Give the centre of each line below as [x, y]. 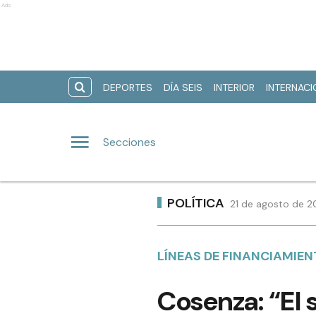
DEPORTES [128, 87]
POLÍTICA [196, 203]
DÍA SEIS [183, 87]
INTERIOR [234, 87]
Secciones [129, 142]
